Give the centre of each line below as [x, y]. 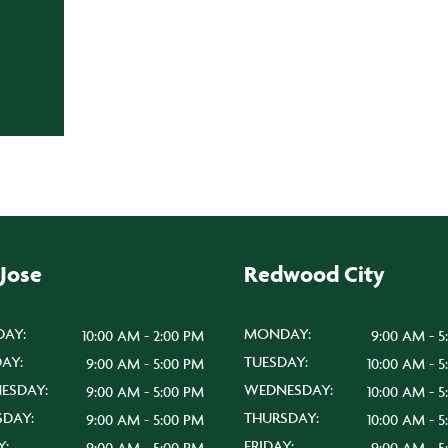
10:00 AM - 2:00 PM [143, 335]
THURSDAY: [281, 417]
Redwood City [314, 274]
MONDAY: [277, 333]
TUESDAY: [276, 361]
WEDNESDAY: [288, 389]
